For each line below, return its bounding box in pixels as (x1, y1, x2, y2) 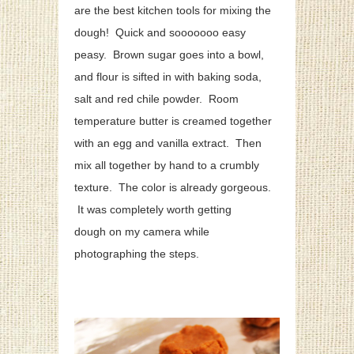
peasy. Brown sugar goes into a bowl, (74, 48, 264, 62)
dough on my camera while (74, 225, 209, 239)
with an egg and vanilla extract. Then (74, 137, 262, 150)
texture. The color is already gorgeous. (74, 181, 271, 194)
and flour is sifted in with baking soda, (74, 70, 262, 84)
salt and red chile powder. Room (74, 92, 239, 106)
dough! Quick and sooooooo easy (74, 26, 246, 40)
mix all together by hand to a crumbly (74, 159, 259, 172)
